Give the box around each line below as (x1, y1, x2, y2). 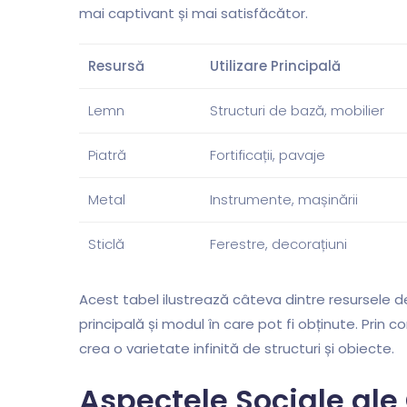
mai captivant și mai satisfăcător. (79, 4, 308, 24)
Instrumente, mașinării (210, 190, 358, 210)
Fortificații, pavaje (210, 145, 325, 165)
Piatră (88, 145, 126, 165)
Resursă (88, 56, 144, 76)
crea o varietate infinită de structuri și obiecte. (79, 338, 394, 358)
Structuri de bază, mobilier (210, 101, 384, 121)
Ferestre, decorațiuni (210, 234, 347, 254)
